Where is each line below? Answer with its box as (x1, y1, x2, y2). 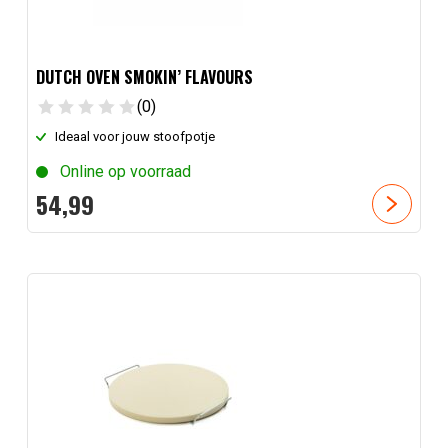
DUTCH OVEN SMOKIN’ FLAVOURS (35, 65, 253, 90)
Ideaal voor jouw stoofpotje (55, 128, 216, 144)
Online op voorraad (59, 161, 191, 181)
